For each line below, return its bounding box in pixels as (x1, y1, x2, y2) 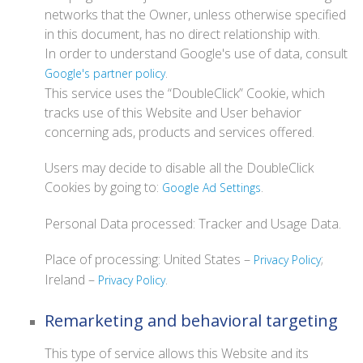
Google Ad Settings (162, 180, 261, 195)
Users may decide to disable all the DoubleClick (45, 159, 314, 177)
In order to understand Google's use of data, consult (45, 45, 348, 62)
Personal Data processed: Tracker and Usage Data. (45, 215, 341, 233)
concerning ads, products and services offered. (45, 123, 314, 141)
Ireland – (45, 271, 98, 288)
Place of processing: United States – (45, 250, 254, 268)
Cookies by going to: (45, 178, 162, 196)
